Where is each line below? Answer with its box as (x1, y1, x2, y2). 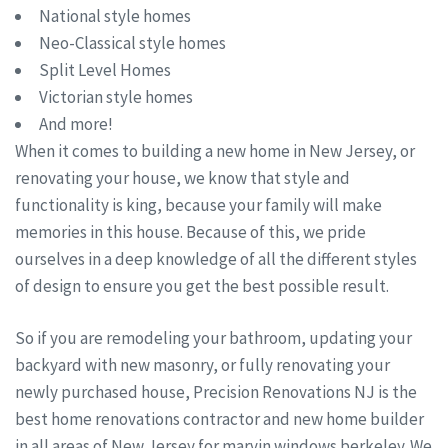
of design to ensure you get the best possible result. (15, 274, 389, 297)
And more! (39, 112, 113, 135)
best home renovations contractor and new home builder (15, 408, 424, 431)
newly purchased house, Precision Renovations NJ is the (15, 381, 417, 404)
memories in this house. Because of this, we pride (15, 220, 366, 243)
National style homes (39, 4, 191, 27)
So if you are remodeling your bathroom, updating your (15, 327, 412, 350)
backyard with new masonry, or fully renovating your (15, 354, 390, 377)
